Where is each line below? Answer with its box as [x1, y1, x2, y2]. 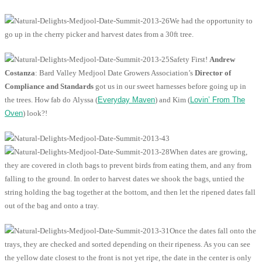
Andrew [209, 55, 235, 64]
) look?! [23, 109, 47, 118]
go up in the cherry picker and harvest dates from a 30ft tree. [5, 30, 194, 39]
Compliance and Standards [5, 82, 94, 91]
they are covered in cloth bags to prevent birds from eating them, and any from [5, 161, 251, 170]
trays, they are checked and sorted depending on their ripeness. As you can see [5, 240, 250, 249]
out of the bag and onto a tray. [5, 201, 99, 211]
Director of [195, 68, 231, 78]
